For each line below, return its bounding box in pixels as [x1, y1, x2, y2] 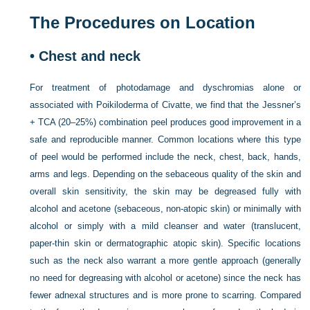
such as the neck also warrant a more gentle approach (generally [30, 255, 301, 266]
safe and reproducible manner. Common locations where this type [30, 134, 301, 145]
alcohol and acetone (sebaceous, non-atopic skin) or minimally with [30, 203, 301, 215]
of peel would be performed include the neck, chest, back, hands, [30, 152, 301, 163]
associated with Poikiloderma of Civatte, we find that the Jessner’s [30, 100, 301, 111]
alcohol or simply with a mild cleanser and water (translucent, [30, 221, 301, 232]
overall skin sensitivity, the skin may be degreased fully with [30, 186, 301, 197]
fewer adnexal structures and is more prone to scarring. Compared [30, 290, 301, 301]
